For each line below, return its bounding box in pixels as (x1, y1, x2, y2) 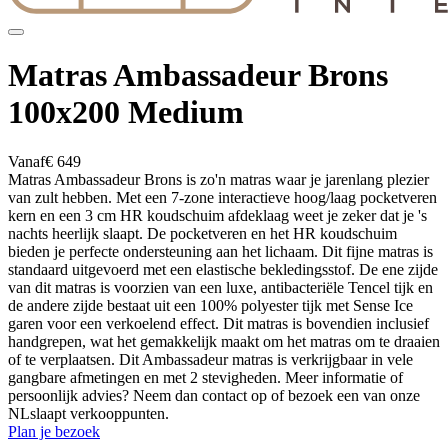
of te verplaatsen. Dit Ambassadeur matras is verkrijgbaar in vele (8, 350, 413, 368)
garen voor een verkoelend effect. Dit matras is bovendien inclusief (8, 314, 429, 332)
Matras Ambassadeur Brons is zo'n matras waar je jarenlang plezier (8, 170, 429, 188)
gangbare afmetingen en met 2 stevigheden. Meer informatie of (8, 368, 403, 386)
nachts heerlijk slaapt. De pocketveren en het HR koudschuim (8, 224, 397, 242)
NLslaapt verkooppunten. (8, 404, 169, 422)
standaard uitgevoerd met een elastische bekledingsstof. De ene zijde (8, 260, 438, 278)
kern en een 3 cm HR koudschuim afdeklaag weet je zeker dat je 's (8, 206, 427, 224)
